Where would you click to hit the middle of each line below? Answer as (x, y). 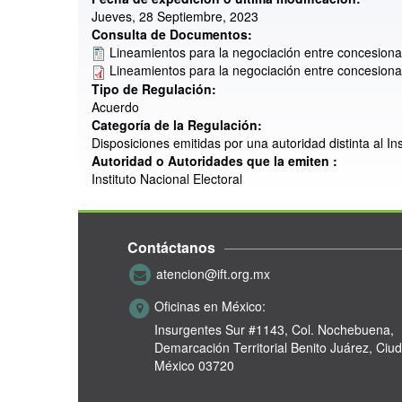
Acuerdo (115, 106)
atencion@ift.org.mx (213, 273)
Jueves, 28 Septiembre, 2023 (175, 17)
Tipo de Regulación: (156, 88)
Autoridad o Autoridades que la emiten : (216, 160)
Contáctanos (171, 247)
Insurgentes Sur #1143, (221, 329)
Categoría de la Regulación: (179, 124)
